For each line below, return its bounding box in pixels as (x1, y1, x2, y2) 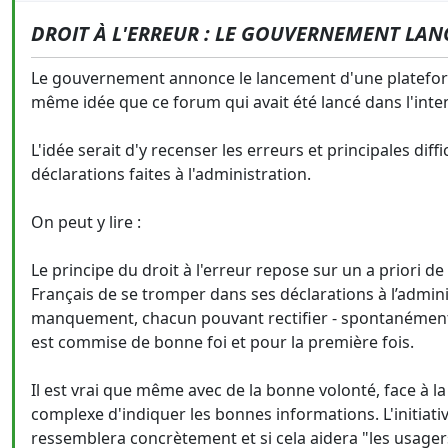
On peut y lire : (31, 211, 141, 233)
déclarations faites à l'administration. (31, 163, 311, 185)
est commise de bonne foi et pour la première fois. (31, 331, 414, 353)
